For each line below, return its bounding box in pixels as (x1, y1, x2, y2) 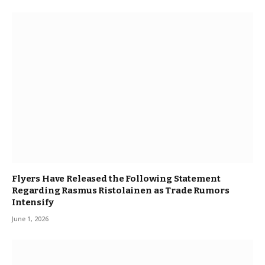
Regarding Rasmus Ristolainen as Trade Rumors (12, 185, 230, 196)
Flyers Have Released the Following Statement (12, 173, 221, 184)
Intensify (12, 196, 54, 208)
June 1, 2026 (12, 214, 49, 223)
